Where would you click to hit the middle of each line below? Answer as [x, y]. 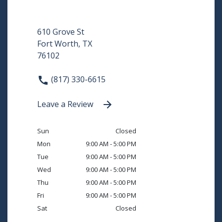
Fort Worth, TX [65, 44]
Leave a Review [66, 104]
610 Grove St [61, 32]
